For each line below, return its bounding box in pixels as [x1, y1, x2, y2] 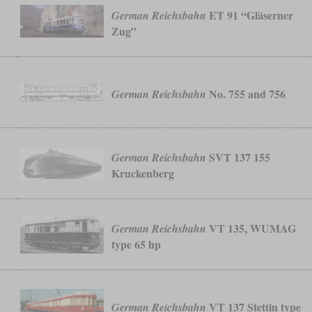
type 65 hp [111, 235, 162, 252]
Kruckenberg [111, 164, 175, 181]
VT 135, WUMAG [206, 219, 297, 236]
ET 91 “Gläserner [206, 6, 294, 23]
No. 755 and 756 [206, 86, 286, 102]
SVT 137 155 [206, 148, 271, 165]
